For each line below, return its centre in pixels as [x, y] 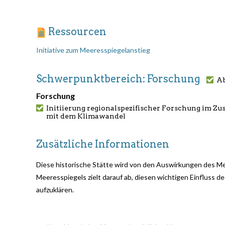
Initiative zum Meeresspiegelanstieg [93, 50]
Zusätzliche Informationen [103, 144]
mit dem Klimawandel [86, 116]
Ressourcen [76, 32]
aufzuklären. [55, 190]
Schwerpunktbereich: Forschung [121, 79]
